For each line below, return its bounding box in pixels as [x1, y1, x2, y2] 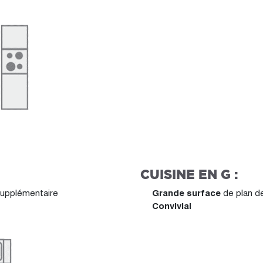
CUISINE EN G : [140, 166, 238, 183]
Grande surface [152, 188, 221, 198]
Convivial [152, 201, 191, 211]
